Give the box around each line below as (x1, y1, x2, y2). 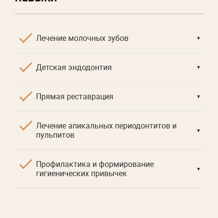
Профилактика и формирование (36, 158, 154, 169)
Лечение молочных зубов (36, 32, 128, 43)
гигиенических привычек (36, 167, 127, 179)
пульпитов (36, 129, 74, 140)
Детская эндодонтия (36, 61, 112, 73)
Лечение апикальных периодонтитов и (36, 120, 177, 131)
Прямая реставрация (36, 91, 113, 102)
